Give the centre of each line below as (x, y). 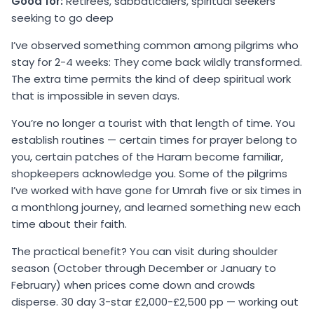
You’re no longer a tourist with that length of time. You (153, 123)
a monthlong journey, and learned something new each (156, 207)
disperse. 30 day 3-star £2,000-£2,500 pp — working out (155, 301)
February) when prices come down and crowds (133, 285)
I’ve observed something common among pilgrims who (155, 45)
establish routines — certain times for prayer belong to (154, 139)
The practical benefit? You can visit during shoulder (144, 251)
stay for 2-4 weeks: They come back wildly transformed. (157, 62)
